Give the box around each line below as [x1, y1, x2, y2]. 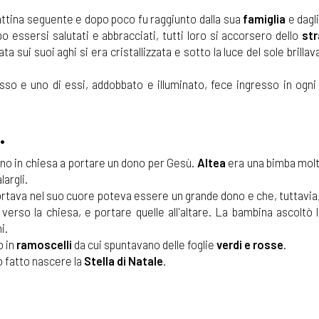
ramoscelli [16, 237, 72, 252]
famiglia [243, 11, 286, 26]
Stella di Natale [84, 253, 163, 268]
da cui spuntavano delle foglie [72, 237, 216, 252]
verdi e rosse [216, 237, 283, 252]
